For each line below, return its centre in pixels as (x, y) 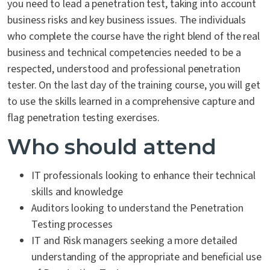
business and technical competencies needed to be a (124, 53)
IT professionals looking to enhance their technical (143, 176)
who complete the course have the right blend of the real (134, 36)
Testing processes (72, 224)
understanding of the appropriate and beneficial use (146, 257)
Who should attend (112, 147)
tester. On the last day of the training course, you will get (134, 85)
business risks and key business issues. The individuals (127, 20)
